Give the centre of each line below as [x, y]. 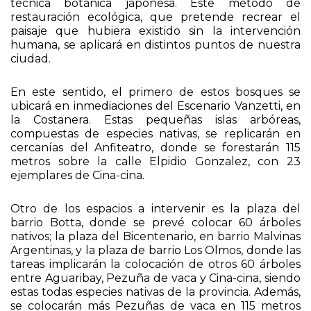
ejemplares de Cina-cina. [77, 176]
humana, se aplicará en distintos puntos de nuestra [155, 45]
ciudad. [31, 59]
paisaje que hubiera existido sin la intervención [155, 31]
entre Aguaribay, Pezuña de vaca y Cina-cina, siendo [155, 278]
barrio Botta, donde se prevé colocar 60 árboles [155, 223]
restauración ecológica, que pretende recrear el [155, 17]
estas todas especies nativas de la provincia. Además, [155, 292]
